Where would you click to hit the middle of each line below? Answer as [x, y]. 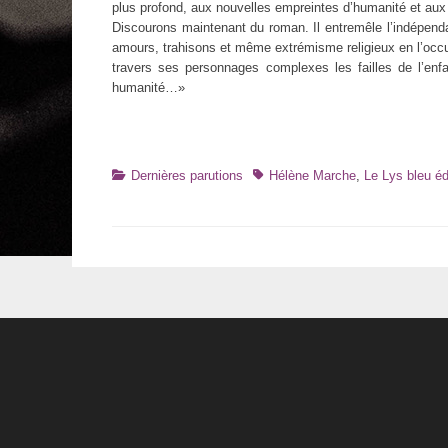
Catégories [142, 174]
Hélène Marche [312, 175]
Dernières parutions [187, 175]
